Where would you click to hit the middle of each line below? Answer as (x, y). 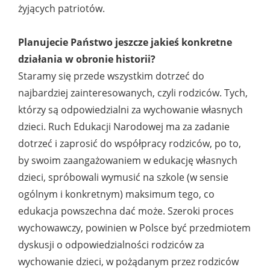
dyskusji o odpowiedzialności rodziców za (111, 245)
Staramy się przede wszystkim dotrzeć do (111, 76)
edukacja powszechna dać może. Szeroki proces (126, 211)
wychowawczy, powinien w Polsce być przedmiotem (134, 228)
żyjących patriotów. (61, 9)
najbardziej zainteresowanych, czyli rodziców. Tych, (133, 93)
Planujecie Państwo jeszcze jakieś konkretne (125, 42)
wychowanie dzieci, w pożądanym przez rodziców (128, 262)
